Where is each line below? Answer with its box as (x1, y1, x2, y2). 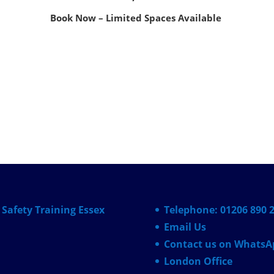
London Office (163, 254, 232, 268)
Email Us (163, 220, 206, 234)
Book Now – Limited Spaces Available (50, 11, 224, 24)
